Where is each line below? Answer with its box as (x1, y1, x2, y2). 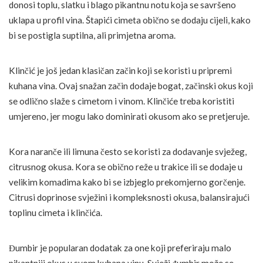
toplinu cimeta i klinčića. (9, 207, 102, 218)
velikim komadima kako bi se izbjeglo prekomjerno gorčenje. (9, 176, 245, 187)
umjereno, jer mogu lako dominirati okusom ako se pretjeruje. (9, 110, 249, 122)
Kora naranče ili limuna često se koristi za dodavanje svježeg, (9, 146, 247, 157)
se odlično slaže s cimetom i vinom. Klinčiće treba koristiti (9, 95, 234, 106)
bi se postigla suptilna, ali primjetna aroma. (9, 29, 176, 41)
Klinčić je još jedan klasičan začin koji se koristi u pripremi (9, 65, 232, 76)
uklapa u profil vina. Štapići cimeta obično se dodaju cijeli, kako (9, 14, 251, 25)
